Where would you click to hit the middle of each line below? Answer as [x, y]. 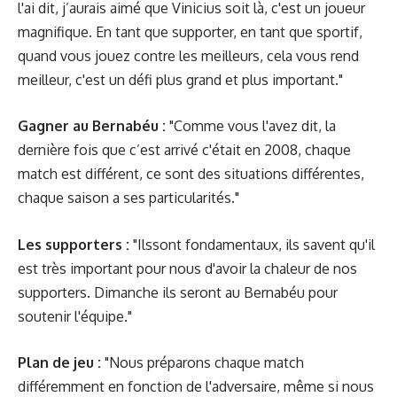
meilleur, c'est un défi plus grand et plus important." [180, 79]
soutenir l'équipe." [75, 316]
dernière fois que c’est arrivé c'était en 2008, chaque [184, 150]
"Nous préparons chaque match [202, 362]
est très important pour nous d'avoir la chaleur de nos [187, 268]
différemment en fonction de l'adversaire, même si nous [196, 386]
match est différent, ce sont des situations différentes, [191, 174]
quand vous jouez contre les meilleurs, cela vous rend [188, 55]
